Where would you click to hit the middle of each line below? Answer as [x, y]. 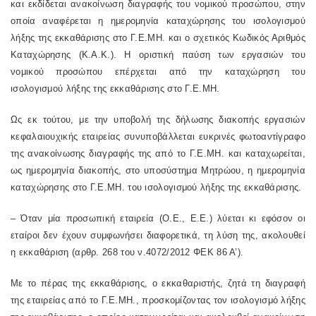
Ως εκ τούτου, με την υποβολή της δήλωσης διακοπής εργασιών [158, 120]
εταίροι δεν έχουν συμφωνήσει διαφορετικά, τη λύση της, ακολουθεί [158, 235]
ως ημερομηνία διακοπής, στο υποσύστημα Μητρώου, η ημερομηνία [158, 170]
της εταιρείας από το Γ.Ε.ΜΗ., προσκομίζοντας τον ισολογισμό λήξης [158, 300]
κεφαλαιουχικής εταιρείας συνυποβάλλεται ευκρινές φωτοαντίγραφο [158, 136]
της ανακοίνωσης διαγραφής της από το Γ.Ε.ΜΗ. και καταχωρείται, [158, 153]
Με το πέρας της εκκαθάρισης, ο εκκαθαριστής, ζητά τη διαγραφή [158, 283]
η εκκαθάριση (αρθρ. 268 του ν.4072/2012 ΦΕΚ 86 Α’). [127, 252]
